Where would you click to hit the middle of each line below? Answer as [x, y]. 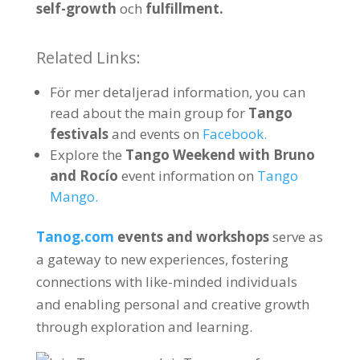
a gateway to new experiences [130, 259]
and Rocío [84, 176]
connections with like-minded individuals [166, 282]
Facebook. [234, 134]
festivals [79, 134]
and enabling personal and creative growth [172, 304]
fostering [260, 259]
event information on [187, 176]
